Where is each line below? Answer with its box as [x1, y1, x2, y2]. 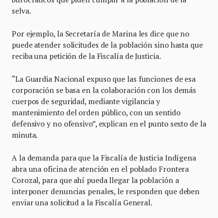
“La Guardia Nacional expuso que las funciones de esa [12, 74, 196, 84]
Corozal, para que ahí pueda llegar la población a [12, 175, 179, 185]
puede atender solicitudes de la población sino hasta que [12, 40, 203, 50]
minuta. [12, 130, 38, 140]
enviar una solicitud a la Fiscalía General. [12, 198, 152, 208]
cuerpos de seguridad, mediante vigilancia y [12, 96, 160, 107]
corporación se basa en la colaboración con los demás [12, 85, 197, 95]
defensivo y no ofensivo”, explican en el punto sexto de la [12, 119, 206, 129]
